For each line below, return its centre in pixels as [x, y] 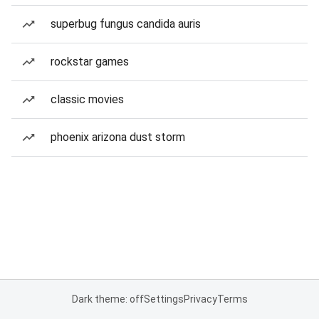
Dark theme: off [108, 299]
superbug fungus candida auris [126, 24]
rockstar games [90, 62]
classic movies [87, 99]
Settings [163, 299]
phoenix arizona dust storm [118, 137]
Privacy [200, 299]
